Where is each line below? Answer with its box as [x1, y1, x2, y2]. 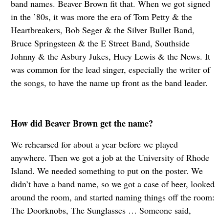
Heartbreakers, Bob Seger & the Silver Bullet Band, [10, 23, 195, 36]
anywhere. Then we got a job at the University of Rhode [10, 151, 209, 163]
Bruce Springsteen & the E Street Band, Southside [10, 37, 190, 49]
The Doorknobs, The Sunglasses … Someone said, [10, 204, 191, 216]
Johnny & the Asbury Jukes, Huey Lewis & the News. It [10, 50, 210, 62]
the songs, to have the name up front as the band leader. [10, 76, 208, 88]
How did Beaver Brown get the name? [10, 116, 153, 130]
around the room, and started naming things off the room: [10, 191, 215, 203]
